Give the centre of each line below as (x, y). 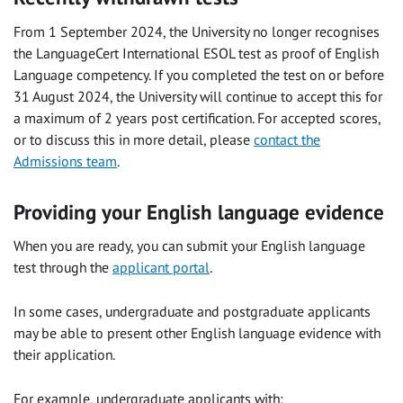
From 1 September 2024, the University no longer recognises (197, 31)
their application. (64, 355)
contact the (287, 139)
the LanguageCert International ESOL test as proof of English (196, 53)
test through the (63, 268)
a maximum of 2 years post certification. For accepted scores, (197, 117)
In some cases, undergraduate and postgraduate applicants (192, 312)
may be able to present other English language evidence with (197, 333)
